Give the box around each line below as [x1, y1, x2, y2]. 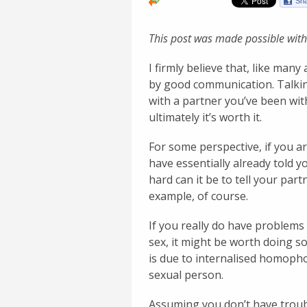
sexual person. [149, 267, 223, 283]
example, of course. [149, 188, 248, 204]
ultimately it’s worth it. [149, 109, 262, 125]
